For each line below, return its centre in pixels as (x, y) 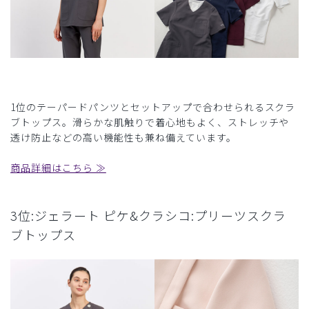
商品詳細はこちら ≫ (58, 167)
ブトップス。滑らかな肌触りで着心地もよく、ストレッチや (150, 122)
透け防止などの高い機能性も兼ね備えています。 (123, 137)
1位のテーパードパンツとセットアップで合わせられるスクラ (153, 107)
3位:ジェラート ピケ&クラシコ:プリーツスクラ (148, 215)
